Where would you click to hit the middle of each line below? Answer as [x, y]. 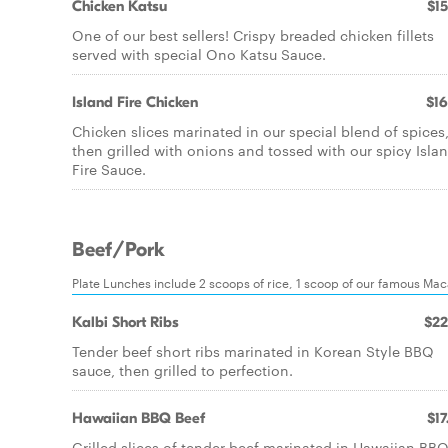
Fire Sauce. [109, 169]
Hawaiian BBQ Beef [138, 418]
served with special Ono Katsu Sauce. [199, 54]
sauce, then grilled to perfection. [182, 370]
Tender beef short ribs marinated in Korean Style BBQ [253, 351]
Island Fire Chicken [135, 102]
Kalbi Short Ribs [125, 322]
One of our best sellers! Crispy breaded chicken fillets [253, 35]
